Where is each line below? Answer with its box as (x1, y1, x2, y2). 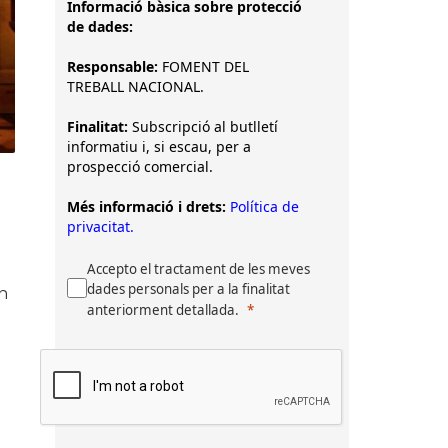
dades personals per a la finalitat (87, 280, 290, 298)
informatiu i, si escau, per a (67, 137, 251, 156)
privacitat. (67, 217, 134, 236)
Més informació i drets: (67, 197, 226, 216)
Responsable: (67, 57, 162, 76)
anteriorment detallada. (87, 301, 239, 319)
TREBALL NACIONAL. (67, 77, 208, 96)
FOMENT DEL (162, 57, 249, 76)
